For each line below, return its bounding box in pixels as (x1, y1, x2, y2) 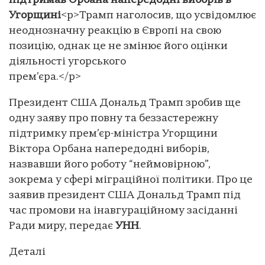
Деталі (9, 246, 46, 258)
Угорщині (9, 9, 61, 21)
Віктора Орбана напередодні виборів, (9, 143, 209, 155)
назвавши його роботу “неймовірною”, (9, 159, 211, 170)
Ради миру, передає (9, 220, 115, 232)
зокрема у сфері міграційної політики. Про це (9, 174, 253, 186)
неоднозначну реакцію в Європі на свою (9, 25, 221, 37)
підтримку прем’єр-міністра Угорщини (9, 128, 218, 140)
